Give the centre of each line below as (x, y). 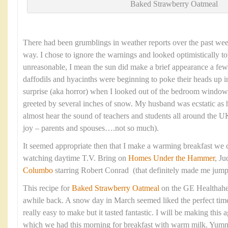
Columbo (38, 170)
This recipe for (47, 188)
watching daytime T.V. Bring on (76, 158)
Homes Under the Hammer (172, 158)
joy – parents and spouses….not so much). (91, 128)
